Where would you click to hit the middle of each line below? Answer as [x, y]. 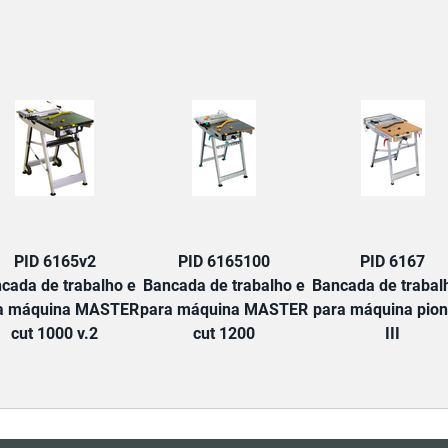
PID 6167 [392, 261]
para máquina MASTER [223, 309]
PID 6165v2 [54, 261]
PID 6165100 [223, 261]
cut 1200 [223, 333]
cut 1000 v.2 [54, 333]
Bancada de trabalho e [223, 285]
